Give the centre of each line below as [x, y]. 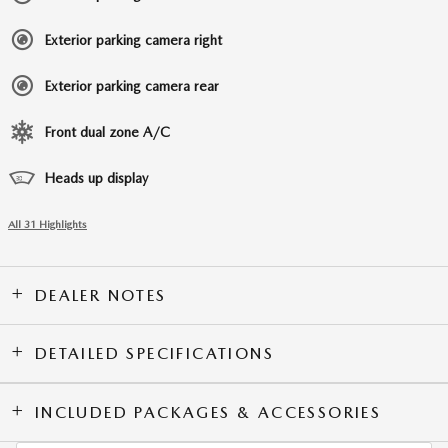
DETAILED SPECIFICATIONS [154, 354]
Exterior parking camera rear [131, 86]
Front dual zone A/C [107, 132]
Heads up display [96, 178]
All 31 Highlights [47, 225]
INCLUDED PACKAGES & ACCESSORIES [208, 413]
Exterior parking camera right [133, 40]
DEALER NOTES [100, 296]
